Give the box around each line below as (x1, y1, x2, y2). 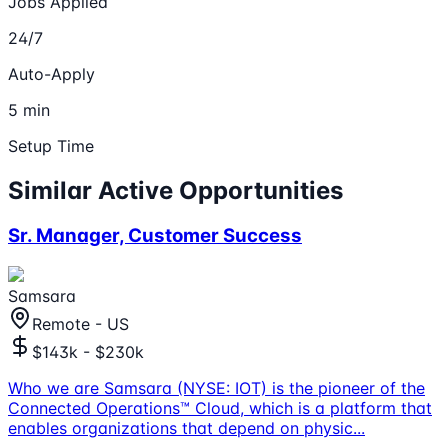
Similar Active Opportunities (8, 175, 343, 205)
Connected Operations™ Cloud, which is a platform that (8, 398, 432, 419)
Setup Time (8, 135, 94, 156)
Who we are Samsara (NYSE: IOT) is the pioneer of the (8, 378, 425, 399)
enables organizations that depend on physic (8, 418, 353, 439)
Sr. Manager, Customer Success (8, 224, 302, 248)
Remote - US (32, 314, 129, 335)
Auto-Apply (8, 63, 95, 84)
